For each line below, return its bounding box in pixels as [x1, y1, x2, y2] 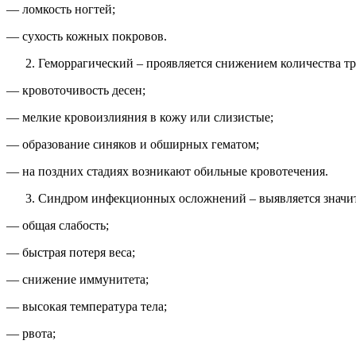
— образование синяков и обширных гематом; [6, 137, 259, 152]
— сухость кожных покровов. [6, 29, 167, 44]
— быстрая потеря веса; [6, 246, 135, 260]
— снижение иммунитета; [6, 273, 149, 287]
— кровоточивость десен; [6, 83, 145, 98]
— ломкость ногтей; [6, 2, 115, 17]
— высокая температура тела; [6, 300, 167, 314]
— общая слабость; [6, 219, 109, 233]
